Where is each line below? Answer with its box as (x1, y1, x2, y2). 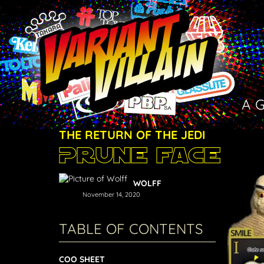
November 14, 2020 (82, 190, 140, 199)
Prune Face (59, 144, 220, 167)
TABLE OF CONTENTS (59, 220, 203, 237)
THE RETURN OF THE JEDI (59, 127, 206, 142)
